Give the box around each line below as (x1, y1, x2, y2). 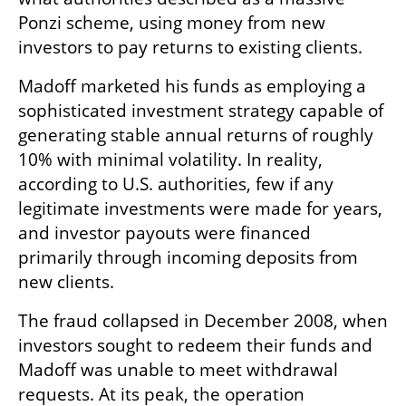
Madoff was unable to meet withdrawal (18, 358, 338, 382)
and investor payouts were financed (18, 221, 311, 246)
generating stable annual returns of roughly (18, 123, 373, 148)
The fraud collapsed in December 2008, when (18, 309, 388, 333)
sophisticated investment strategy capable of (18, 99, 383, 123)
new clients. (18, 270, 114, 295)
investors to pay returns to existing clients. (18, 35, 362, 60)
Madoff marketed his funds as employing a (18, 74, 366, 99)
